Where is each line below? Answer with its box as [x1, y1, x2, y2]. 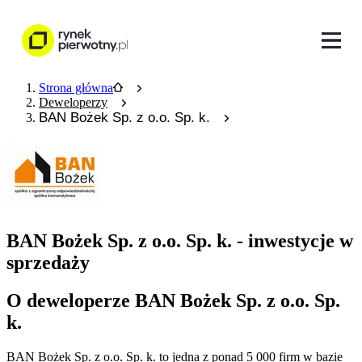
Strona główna [39, 81, 113, 95]
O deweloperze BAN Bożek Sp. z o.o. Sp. [6, 289, 340, 311]
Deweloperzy [39, 95, 107, 109]
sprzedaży [6, 251, 90, 273]
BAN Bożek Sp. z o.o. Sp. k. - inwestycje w [6, 229, 353, 251]
